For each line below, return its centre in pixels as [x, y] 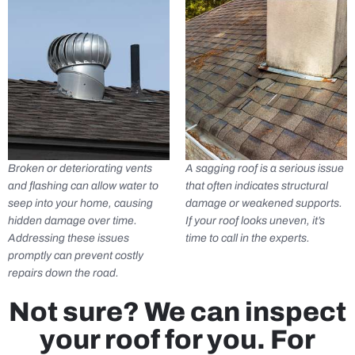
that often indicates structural [257, 185]
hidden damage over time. [73, 220]
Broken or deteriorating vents [80, 168]
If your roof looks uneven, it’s [255, 220]
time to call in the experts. [248, 238]
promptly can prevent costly [76, 255]
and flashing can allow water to [83, 185]
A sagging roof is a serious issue [265, 168]
